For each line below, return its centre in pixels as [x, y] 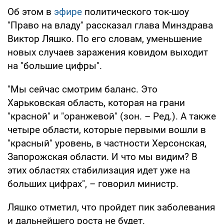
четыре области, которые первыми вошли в [107, 129]
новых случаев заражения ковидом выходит [108, 52]
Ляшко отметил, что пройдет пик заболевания [111, 207]
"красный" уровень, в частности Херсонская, [107, 143]
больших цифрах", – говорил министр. [93, 183]
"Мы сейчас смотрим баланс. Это [82, 89]
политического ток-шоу [135, 11]
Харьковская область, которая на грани [96, 102]
